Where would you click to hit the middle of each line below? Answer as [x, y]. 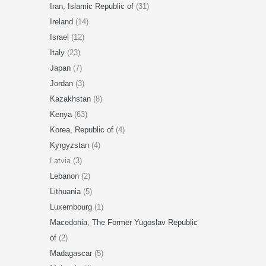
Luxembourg [72, 207]
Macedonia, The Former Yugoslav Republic [123, 222]
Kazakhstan [71, 99]
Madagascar [72, 253]
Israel [60, 37]
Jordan [62, 83]
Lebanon [65, 176]
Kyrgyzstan [70, 145]
